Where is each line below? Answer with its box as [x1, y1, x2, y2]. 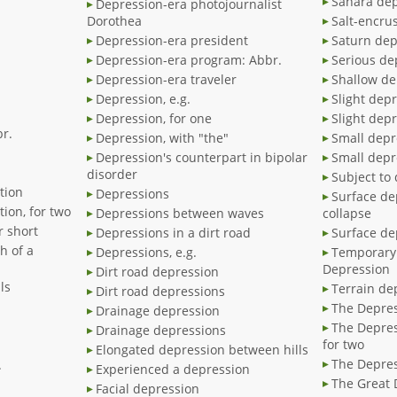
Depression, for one [96, 110, 212, 128]
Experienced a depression [96, 361, 250, 378]
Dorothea [87, 12, 142, 30]
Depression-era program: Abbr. [96, 51, 282, 69]
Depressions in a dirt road [96, 224, 251, 242]
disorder [87, 166, 137, 183]
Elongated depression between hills [96, 341, 308, 359]
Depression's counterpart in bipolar [96, 149, 307, 167]
